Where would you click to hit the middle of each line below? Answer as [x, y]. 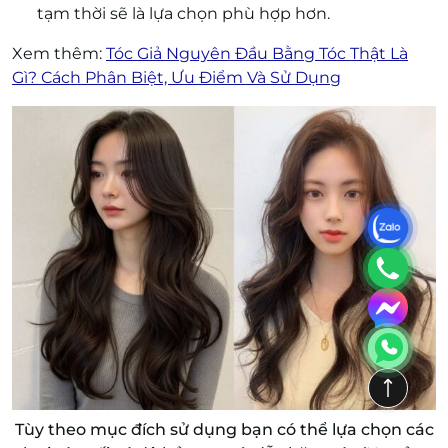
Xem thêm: [59, 54]
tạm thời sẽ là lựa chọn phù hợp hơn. [183, 14]
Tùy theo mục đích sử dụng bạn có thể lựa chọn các [224, 429]
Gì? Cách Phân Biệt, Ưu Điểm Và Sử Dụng [176, 78]
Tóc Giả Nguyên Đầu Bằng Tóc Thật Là [257, 54]
